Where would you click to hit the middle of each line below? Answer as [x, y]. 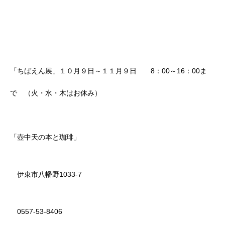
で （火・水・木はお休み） [56, 93]
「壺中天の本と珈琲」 [45, 137]
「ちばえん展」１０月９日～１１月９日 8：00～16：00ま [108, 71]
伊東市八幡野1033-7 [46, 175]
